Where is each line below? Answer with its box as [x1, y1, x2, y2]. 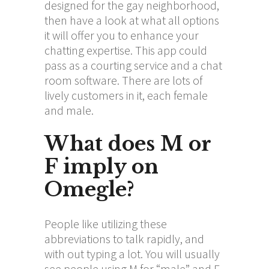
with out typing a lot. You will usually [44, 246, 220, 261]
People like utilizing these [44, 216, 167, 231]
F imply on [44, 154, 159, 179]
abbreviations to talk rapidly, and [44, 231, 204, 246]
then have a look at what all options [44, 12, 219, 28]
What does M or [44, 131, 211, 156]
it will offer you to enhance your [44, 27, 199, 43]
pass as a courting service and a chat [44, 57, 222, 73]
